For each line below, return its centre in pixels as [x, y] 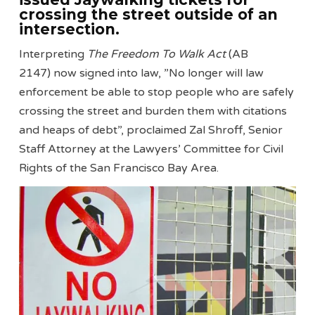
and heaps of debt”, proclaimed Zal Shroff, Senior [151, 130]
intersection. [70, 29]
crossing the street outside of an [149, 14]
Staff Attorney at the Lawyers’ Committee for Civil [152, 149]
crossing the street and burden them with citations [153, 111]
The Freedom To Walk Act [157, 54]
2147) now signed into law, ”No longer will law [142, 73]
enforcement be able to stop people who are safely [157, 92]
